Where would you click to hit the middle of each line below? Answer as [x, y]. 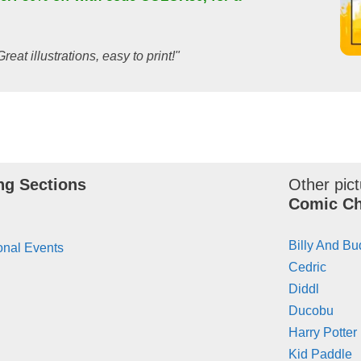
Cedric [308, 268]
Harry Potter [323, 333]
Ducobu [311, 311]
